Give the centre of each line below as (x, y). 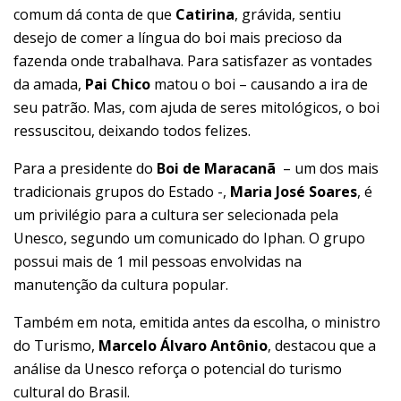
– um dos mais (327, 168)
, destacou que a (322, 345)
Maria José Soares (294, 191)
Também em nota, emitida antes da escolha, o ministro (197, 322)
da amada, (49, 84)
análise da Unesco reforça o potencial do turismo (178, 368)
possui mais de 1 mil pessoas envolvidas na (158, 261)
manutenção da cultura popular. (121, 284)
